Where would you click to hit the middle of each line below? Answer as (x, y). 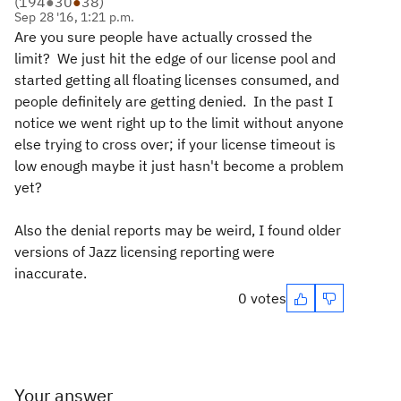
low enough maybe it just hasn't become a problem (179, 165)
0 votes (262, 298)
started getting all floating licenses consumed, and (177, 79)
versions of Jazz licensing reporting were (145, 251)
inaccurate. (51, 273)
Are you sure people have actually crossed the (163, 36)
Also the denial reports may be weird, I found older (178, 230)
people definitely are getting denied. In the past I (174, 101)
